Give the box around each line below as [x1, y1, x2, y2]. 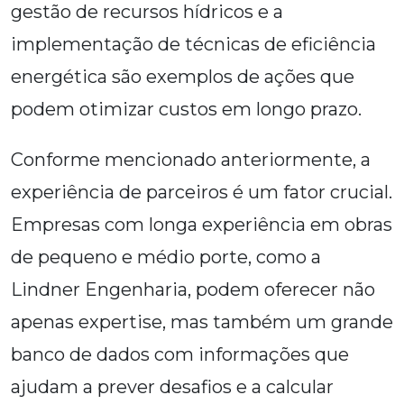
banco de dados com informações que [11, 344, 349, 366]
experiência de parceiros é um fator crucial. [11, 181, 392, 204]
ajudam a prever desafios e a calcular [11, 376, 334, 399]
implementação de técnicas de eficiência [11, 33, 376, 56]
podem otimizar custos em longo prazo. [11, 98, 362, 121]
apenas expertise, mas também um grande [11, 311, 393, 334]
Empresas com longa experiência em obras [11, 214, 392, 236]
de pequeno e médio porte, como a [11, 246, 321, 269]
